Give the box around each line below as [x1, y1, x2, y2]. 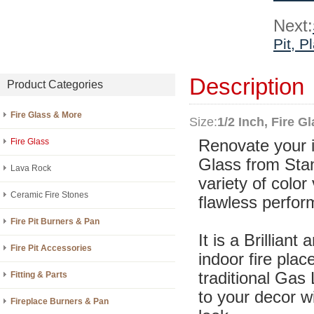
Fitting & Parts [11, 270, 67, 280]
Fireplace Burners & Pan [11, 296, 109, 306]
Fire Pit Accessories [11, 243, 92, 253]
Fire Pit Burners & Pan [11, 217, 100, 226]
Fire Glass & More [11, 110, 82, 120]
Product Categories [7, 78, 103, 90]
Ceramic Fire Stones [11, 190, 88, 200]
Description [189, 74, 304, 100]
